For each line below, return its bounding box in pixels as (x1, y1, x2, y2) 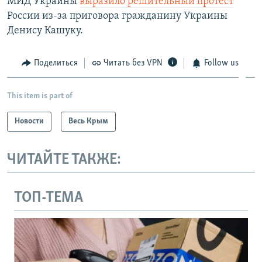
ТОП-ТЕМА (14, 190, 83, 206)
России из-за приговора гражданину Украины (7, 11, 227, 22)
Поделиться (33, 58, 78, 68)
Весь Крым (68, 116, 108, 126)
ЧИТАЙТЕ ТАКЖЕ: (7, 151, 121, 168)
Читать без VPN (104, 58, 163, 68)
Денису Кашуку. (7, 25, 83, 36)
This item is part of (7, 91, 73, 101)
